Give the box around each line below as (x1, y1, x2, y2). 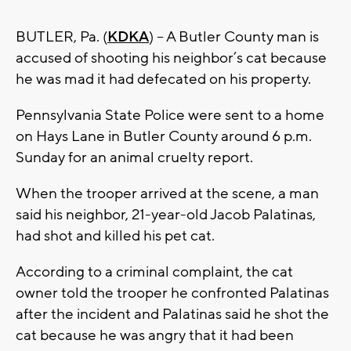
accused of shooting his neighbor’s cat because (16, 49, 327, 68)
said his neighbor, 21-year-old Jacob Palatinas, (16, 205, 316, 225)
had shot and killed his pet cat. (16, 226, 215, 246)
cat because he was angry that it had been (16, 326, 294, 346)
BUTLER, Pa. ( (16, 27, 107, 47)
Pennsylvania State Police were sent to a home (16, 106, 324, 125)
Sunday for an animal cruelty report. (16, 148, 253, 168)
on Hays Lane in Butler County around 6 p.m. (16, 127, 312, 147)
